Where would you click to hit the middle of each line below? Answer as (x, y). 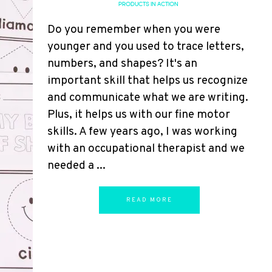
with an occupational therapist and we (146, 149)
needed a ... (76, 166)
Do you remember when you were (134, 30)
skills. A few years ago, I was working (142, 132)
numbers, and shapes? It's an (122, 64)
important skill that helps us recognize (148, 81)
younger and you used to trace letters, (146, 47)
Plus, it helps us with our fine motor (139, 115)
